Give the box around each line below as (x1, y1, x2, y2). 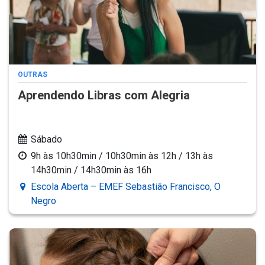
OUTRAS (18, 70, 47, 79)
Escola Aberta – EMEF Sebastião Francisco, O (31, 180, 221, 192)
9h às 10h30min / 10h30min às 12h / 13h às (31, 150, 213, 161)
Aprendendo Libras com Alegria (18, 88, 190, 102)
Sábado (31, 133, 62, 145)
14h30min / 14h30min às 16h (31, 164, 151, 176)
